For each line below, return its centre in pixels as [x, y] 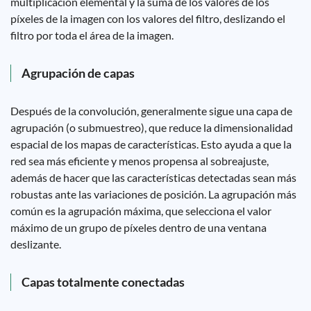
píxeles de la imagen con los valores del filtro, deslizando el [148, 18]
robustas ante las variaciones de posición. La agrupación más [153, 194]
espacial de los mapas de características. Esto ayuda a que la [151, 144]
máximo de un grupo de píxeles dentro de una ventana [138, 227]
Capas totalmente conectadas [103, 282]
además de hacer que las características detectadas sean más [153, 177]
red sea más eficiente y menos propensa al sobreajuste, [140, 161]
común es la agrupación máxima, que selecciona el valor [141, 211]
